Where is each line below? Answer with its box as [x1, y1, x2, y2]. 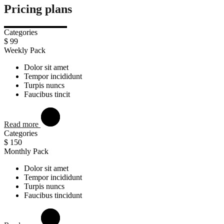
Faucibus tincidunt [24, 190, 82, 199]
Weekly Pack [4, 45, 45, 54]
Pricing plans [4, 2, 72, 15]
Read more [4, 119, 40, 128]
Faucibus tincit [24, 89, 70, 98]
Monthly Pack [4, 146, 48, 155]
